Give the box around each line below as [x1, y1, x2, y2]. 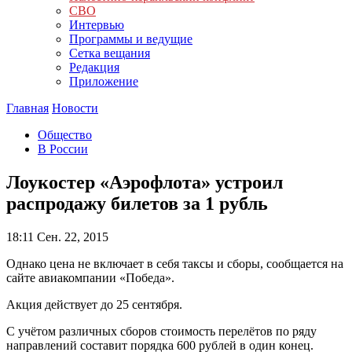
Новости [52, 101, 98, 115]
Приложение [69, 75, 138, 88]
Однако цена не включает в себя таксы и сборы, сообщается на [6, 256, 343, 270]
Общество [38, 128, 92, 141]
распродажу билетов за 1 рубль [6, 192, 268, 214]
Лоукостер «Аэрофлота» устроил [6, 171, 283, 192]
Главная [6, 101, 49, 115]
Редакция [69, 60, 119, 74]
